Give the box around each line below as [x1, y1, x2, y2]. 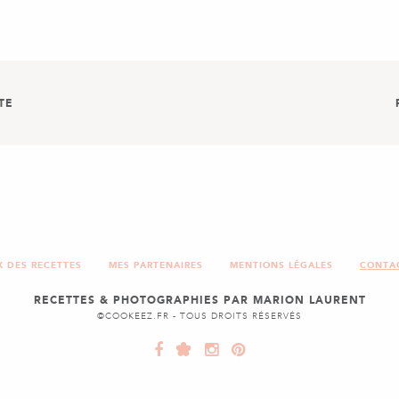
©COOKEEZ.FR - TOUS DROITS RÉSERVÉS [97, 311, 302, 322]
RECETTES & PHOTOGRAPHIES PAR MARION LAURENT [33, 294, 366, 307]
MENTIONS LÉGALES [230, 259, 333, 272]
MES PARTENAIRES [109, 259, 203, 272]
